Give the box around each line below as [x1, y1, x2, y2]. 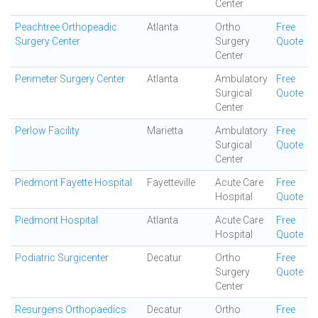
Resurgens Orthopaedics [15, 304, 126, 315]
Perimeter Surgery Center [15, 73, 125, 84]
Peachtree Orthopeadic [15, 21, 117, 33]
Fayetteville [147, 177, 195, 188]
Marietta [147, 125, 183, 136]
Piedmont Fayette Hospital [15, 177, 132, 188]
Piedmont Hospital [15, 214, 98, 226]
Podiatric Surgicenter [15, 252, 109, 263]
